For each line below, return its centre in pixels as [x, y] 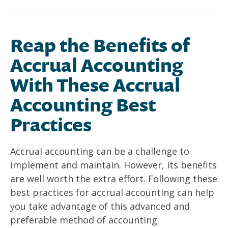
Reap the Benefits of [100, 45]
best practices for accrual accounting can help [112, 193]
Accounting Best [83, 105]
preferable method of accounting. [85, 220]
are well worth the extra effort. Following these [114, 179]
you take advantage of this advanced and [100, 206]
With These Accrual [95, 85]
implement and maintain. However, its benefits [113, 165]
